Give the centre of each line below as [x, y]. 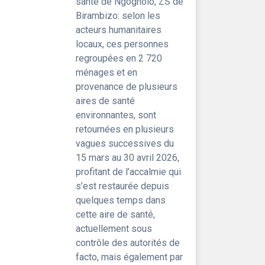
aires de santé [105, 101]
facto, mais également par [129, 257]
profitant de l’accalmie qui [128, 172]
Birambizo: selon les [118, 16]
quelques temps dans [121, 200]
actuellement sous [114, 229]
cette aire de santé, [115, 214]
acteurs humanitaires [119, 30]
